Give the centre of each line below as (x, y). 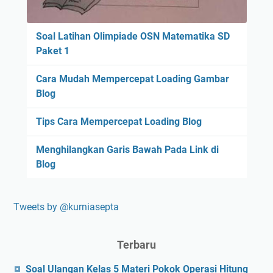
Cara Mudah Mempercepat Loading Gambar (132, 79)
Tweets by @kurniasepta (66, 207)
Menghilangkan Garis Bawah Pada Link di (127, 150)
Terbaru (136, 245)
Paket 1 (52, 51)
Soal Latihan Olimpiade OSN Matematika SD (133, 37)
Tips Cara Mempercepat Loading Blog (119, 122)
